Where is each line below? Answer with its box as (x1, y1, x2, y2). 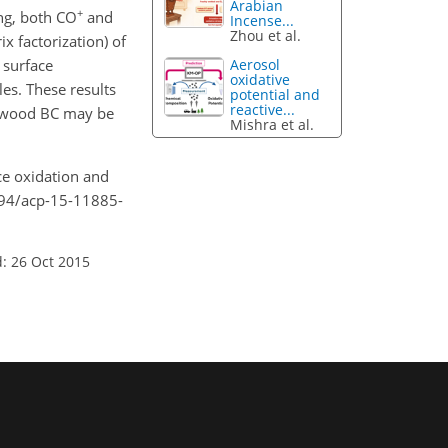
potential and (230, 85, 321, 105)
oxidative (230, 70, 291, 90)
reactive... (230, 100, 296, 120)
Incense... (230, 11, 295, 31)
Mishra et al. (230, 115, 315, 135)
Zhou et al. (230, 26, 302, 46)
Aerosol (230, 55, 281, 75)
